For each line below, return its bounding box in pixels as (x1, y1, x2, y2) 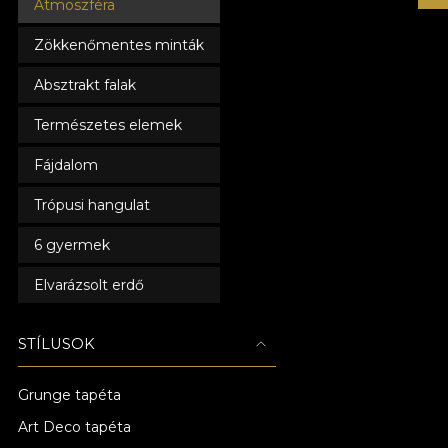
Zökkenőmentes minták (34, 36, 204, 54)
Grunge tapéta (18, 386, 121, 404)
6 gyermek (34, 236, 110, 254)
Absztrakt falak (34, 76, 136, 94)
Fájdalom (34, 156, 98, 174)
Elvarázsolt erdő (34, 276, 144, 294)
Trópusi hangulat (34, 196, 150, 214)
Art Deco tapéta (18, 418, 131, 436)
